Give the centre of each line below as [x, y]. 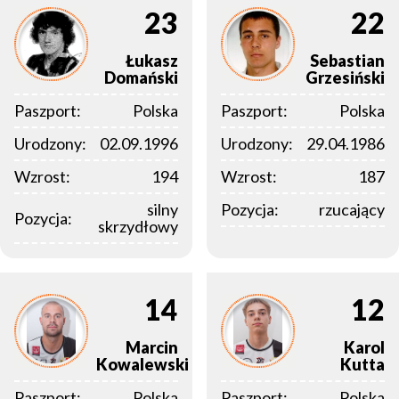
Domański [141, 78]
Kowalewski [142, 365]
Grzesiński [345, 78]
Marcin [152, 348]
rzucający [352, 210]
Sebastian [347, 61]
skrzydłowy [138, 227]
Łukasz [152, 61]
